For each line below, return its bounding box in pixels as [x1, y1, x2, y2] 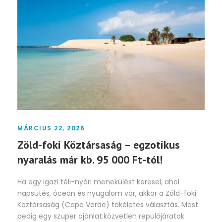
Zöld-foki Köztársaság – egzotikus [17, 138, 180, 152]
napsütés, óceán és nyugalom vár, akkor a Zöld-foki [17, 188, 196, 199]
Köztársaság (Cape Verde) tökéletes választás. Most [17, 200, 198, 210]
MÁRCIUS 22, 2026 [17, 124, 85, 133]
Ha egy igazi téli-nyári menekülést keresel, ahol [17, 177, 179, 187]
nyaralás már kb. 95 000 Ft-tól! [17, 153, 163, 167]
